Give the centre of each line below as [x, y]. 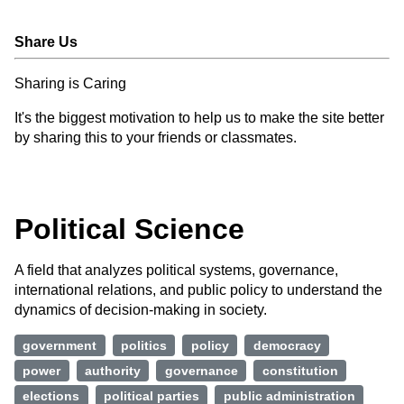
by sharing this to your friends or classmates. [156, 138]
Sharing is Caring [70, 83]
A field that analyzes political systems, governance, [176, 270]
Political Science [129, 229]
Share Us [46, 42]
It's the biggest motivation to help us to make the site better [199, 118]
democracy [287, 346]
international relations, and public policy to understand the [198, 290]
